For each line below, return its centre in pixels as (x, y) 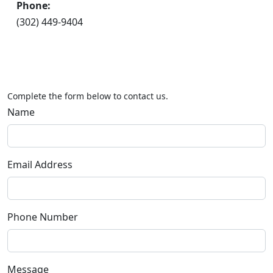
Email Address (40, 164)
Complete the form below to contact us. (88, 96)
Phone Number (43, 217)
